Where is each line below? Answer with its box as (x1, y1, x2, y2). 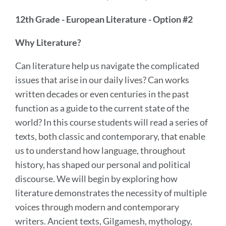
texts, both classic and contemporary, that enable (15, 130, 205, 142)
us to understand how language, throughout (15, 144, 186, 156)
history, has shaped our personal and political (15, 158, 191, 170)
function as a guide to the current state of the (15, 102, 189, 114)
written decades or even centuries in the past (15, 88, 189, 99)
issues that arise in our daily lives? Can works (15, 74, 189, 85)
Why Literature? (15, 36, 81, 48)
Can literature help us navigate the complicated (15, 60, 199, 71)
